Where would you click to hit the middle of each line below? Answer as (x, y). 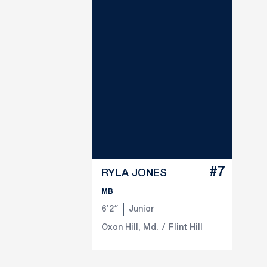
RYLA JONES (134, 173)
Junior (141, 209)
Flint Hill (186, 228)
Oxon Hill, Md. (130, 228)
